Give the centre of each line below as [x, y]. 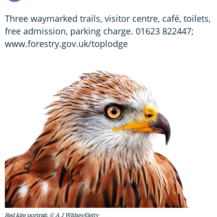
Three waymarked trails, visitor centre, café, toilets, [108, 18]
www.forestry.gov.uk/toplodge [66, 43]
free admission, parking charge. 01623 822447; [99, 31]
